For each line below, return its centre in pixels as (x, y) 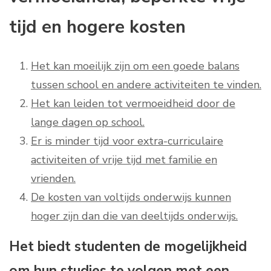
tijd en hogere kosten (97, 27)
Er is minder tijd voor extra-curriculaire (127, 141)
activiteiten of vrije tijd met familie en (124, 160)
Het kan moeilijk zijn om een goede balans (135, 66)
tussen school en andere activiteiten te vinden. (146, 85)
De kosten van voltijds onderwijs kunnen (131, 198)
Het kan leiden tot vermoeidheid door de (133, 104)
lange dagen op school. (88, 122)
